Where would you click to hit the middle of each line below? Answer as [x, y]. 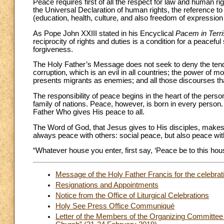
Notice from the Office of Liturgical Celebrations [132, 195]
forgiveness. [53, 49]
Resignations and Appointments [107, 185]
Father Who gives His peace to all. [89, 112]
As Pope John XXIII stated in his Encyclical [104, 33]
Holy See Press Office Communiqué [115, 206]
